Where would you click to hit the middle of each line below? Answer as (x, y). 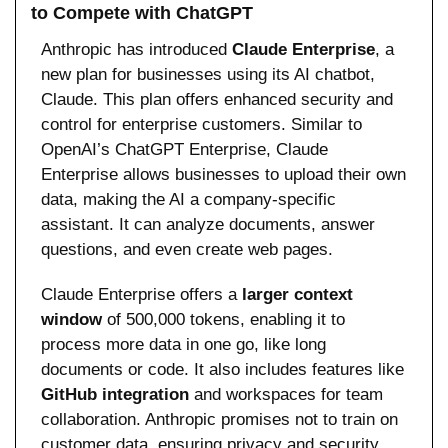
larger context (297, 294)
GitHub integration (115, 394)
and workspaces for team (286, 394)
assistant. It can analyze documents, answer (208, 224)
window (71, 319)
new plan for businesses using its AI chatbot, (208, 74)
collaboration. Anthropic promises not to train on (219, 419)
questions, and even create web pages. (187, 249)
